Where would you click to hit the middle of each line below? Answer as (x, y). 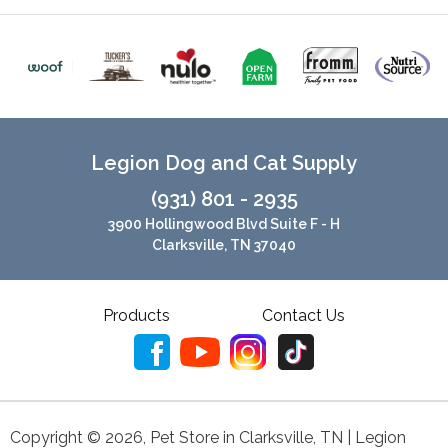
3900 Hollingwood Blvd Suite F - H (224, 224)
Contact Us (304, 315)
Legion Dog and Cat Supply (224, 163)
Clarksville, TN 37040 (224, 245)
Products (136, 315)
